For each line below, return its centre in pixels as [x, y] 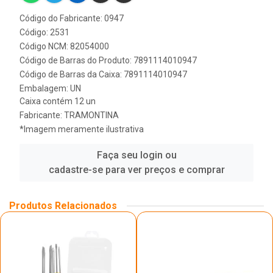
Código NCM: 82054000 [64, 46]
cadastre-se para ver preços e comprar [136, 170]
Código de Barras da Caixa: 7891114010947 [103, 74]
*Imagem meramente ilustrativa [82, 129]
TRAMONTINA [91, 115]
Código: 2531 [44, 32]
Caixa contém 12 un [58, 101]
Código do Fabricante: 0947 [72, 18]
